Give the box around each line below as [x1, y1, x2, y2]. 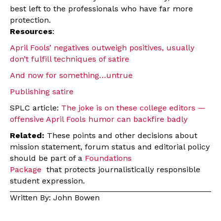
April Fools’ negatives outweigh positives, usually [10, 42, 194, 52]
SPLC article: [10, 103, 61, 112]
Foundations [85, 153, 132, 163]
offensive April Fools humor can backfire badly [10, 114, 187, 124]
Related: [10, 130, 47, 140]
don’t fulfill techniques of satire [10, 54, 129, 64]
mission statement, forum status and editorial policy [10, 142, 210, 151]
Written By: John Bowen [10, 192, 100, 202]
